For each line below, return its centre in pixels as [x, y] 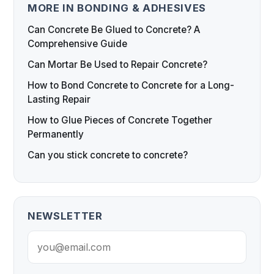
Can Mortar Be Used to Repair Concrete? [117, 65]
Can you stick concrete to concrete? [108, 155]
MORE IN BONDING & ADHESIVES [117, 8]
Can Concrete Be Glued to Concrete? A [114, 30]
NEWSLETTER [65, 216]
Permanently [56, 135]
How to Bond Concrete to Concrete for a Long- [131, 86]
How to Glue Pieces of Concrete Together [120, 120]
